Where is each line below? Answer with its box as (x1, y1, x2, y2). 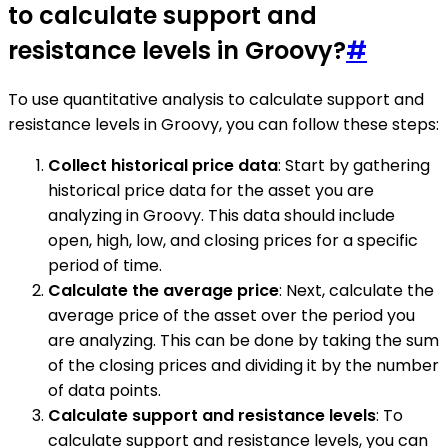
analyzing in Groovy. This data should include (48, 204, 395, 228)
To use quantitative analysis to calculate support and (8, 88, 424, 112)
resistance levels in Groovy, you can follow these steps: (8, 113, 439, 137)
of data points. (48, 379, 161, 403)
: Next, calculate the (279, 279, 434, 303)
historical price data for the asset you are (48, 179, 374, 203)
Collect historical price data (48, 154, 278, 178)
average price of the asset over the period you (48, 304, 415, 328)
